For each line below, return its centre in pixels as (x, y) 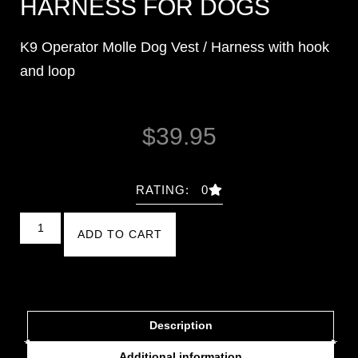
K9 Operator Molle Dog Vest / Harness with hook (175, 48)
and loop (48, 72)
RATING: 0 (172, 189)
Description (181, 325)
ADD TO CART (119, 234)
